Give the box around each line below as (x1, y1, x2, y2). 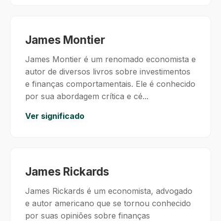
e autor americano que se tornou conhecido (25, 198, 191, 208)
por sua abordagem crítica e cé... (25, 91, 148, 101)
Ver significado (25, 111, 84, 121)
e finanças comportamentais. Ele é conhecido (25, 79, 195, 89)
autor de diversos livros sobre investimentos (25, 67, 190, 76)
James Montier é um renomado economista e (25, 54, 196, 64)
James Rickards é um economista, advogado (25, 186, 192, 196)
